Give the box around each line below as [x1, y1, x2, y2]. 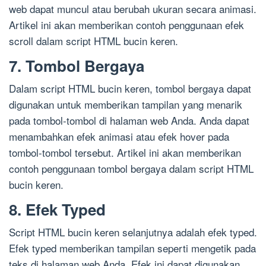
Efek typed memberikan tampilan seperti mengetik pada [9, 240, 256, 256]
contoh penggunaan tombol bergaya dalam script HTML [9, 161, 254, 176]
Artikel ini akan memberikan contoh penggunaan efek [9, 17, 244, 33]
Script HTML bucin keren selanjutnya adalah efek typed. [9, 224, 257, 240]
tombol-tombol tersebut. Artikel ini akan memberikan [9, 145, 241, 160]
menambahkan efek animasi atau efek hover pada [9, 129, 229, 144]
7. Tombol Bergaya [9, 55, 144, 77]
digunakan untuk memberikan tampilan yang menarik [9, 97, 242, 112]
